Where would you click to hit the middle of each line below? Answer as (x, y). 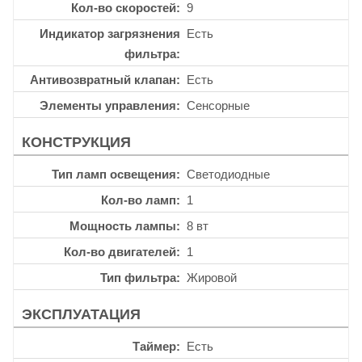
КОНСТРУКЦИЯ (76, 142)
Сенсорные (218, 105)
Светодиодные (228, 174)
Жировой (212, 277)
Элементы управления (108, 105)
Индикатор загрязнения (110, 33)
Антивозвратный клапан (103, 79)
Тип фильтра (138, 277)
